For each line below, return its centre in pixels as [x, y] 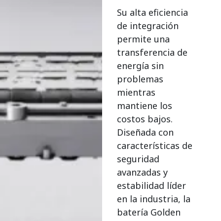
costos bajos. [145, 119]
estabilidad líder [152, 185]
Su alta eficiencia [153, 12]
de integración [148, 25]
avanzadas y [143, 172]
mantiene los [145, 105]
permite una [144, 39]
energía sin [141, 65]
